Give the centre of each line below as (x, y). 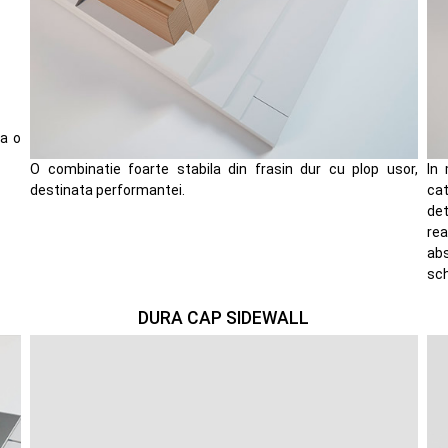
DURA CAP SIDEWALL (224, 317)
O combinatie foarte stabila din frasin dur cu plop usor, (224, 169)
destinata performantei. (108, 190)
